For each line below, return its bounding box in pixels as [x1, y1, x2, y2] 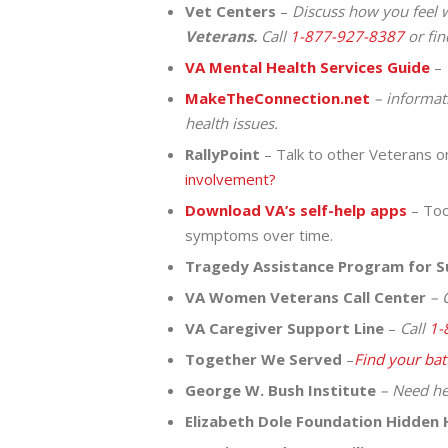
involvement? [184, 168, 276, 189]
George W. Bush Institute [184, 379, 380, 400]
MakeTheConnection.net [184, 87, 370, 108]
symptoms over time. [184, 224, 333, 245]
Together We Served [184, 348, 342, 369]
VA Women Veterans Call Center [184, 286, 426, 307]
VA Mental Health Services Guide [184, 56, 430, 77]
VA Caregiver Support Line [184, 317, 384, 338]
